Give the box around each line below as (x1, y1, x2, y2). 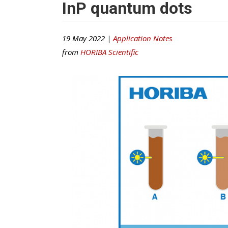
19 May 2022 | (62, 33, 113, 43)
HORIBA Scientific (80, 46, 138, 57)
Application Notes (113, 33, 172, 43)
